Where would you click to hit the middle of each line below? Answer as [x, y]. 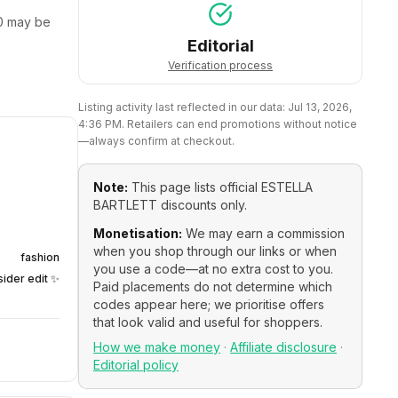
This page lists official [195, 187]
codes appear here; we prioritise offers [209, 304]
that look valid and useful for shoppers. [208, 322]
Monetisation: [138, 233]
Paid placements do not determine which [213, 287]
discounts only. [204, 205]
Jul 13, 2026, [320, 107]
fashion [40, 257]
